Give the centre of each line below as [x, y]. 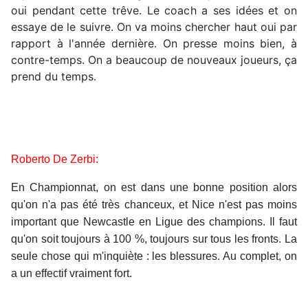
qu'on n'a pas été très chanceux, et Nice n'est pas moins [154, 205]
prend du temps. [54, 77]
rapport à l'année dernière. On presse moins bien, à [154, 44]
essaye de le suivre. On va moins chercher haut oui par [154, 27]
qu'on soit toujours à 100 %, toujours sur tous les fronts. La [154, 239]
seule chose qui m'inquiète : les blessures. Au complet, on [154, 256]
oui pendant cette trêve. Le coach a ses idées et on [154, 11]
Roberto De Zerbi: [55, 159]
